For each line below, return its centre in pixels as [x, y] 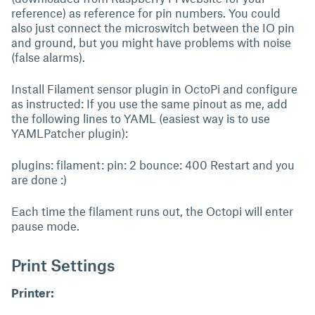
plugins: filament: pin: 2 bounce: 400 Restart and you [153, 165]
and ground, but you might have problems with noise [151, 42]
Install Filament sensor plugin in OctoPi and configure [154, 89]
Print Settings [63, 265]
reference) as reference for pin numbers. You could [146, 13]
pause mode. [45, 226]
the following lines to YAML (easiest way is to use [141, 118]
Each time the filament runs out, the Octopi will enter [152, 211]
